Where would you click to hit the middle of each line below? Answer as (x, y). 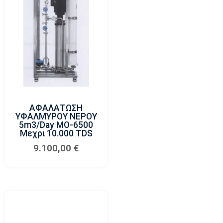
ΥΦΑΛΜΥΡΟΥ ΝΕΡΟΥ (56, 117)
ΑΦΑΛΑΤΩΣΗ (56, 108)
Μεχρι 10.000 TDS (56, 134)
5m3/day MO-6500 (56, 125)
